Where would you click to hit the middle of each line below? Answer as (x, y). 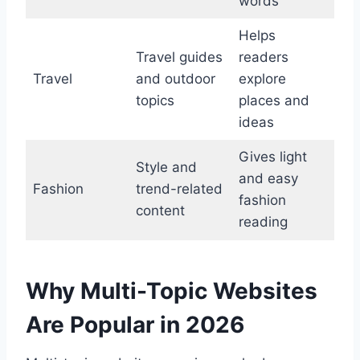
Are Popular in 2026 (135, 325)
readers (263, 57)
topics (155, 101)
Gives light (272, 157)
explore (262, 79)
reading (263, 222)
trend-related (179, 189)
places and (274, 101)
